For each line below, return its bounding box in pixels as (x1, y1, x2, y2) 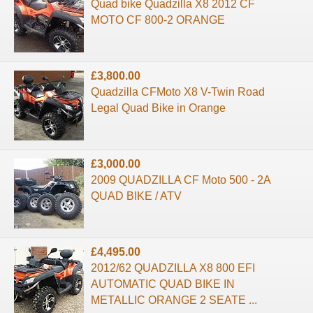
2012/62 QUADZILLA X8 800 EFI (91, 262, 255, 275)
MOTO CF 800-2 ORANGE (91, 14, 225, 27)
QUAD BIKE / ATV (91, 190, 182, 203)
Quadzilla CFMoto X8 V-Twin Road (91, 86, 265, 99)
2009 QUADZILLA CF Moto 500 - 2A (91, 174, 270, 187)
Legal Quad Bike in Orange (91, 102, 226, 115)
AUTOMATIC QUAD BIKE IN (91, 278, 235, 291)
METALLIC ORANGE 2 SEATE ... (91, 294, 257, 307)
